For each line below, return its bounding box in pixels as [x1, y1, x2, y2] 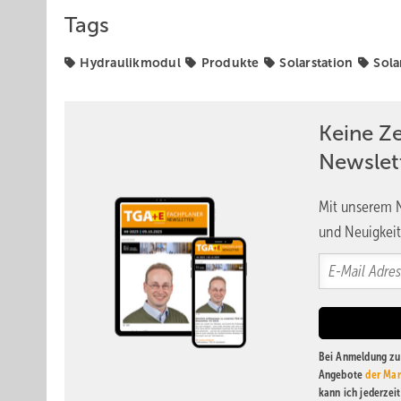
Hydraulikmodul [80, 55, 181, 70]
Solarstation [279, 55, 354, 70]
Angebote [318, 368, 366, 381]
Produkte [200, 55, 260, 70]
